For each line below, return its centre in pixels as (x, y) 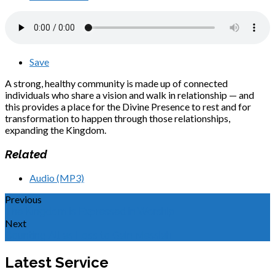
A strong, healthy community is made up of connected (116, 83)
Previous (23, 199)
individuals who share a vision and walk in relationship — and (130, 95)
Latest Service (57, 263)
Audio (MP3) (57, 178)
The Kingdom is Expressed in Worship (90, 212)
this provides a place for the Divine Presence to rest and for (128, 106)
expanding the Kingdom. (56, 130)
